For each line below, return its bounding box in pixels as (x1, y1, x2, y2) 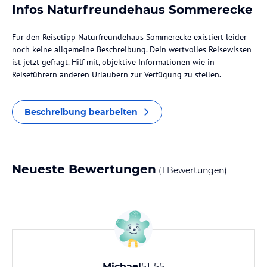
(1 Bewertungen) (156, 165, 227, 176)
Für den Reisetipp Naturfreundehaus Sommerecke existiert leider (12, 32, 247, 42)
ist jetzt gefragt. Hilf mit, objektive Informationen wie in (12, 57, 215, 67)
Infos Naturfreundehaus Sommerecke (12, 2, 253, 17)
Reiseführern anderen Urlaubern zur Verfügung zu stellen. (12, 69, 221, 80)
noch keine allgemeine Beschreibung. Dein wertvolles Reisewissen (12, 44, 252, 55)
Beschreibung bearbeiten (24, 107, 138, 117)
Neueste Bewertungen (12, 162, 156, 176)
